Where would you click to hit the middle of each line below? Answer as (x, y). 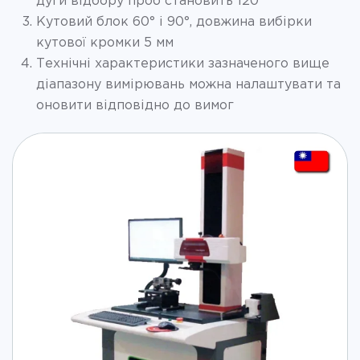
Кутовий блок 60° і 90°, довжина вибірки (174, 22)
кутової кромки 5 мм (105, 43)
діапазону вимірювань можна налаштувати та (188, 84)
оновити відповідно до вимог (135, 105)
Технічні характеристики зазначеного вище (183, 63)
